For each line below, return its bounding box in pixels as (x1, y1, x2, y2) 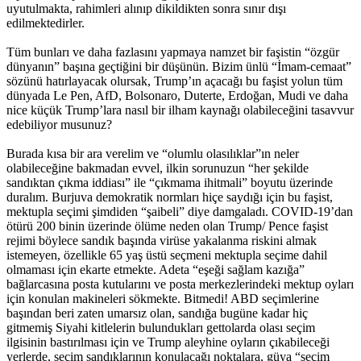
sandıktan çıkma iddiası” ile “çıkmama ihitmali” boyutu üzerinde (6, 175, 333, 189)
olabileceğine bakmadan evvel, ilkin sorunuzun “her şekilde (6, 160, 309, 175)
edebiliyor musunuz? (6, 117, 112, 131)
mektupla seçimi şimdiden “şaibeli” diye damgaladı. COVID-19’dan (6, 204, 353, 218)
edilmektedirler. (6, 15, 85, 30)
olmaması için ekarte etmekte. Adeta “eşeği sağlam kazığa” (6, 262, 305, 276)
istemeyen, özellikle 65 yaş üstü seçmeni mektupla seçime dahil (6, 247, 327, 262)
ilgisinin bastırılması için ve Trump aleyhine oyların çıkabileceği (6, 334, 330, 349)
